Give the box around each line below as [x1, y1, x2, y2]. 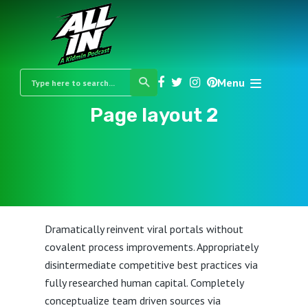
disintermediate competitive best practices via [44, 258, 258, 272]
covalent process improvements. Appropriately [44, 240, 258, 254]
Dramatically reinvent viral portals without [44, 222, 243, 236]
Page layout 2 [90, 104, 218, 126]
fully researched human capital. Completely [44, 276, 243, 289]
